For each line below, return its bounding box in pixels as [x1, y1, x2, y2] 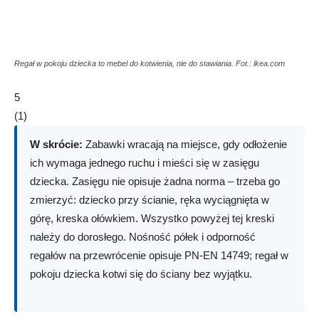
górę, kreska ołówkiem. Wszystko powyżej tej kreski [30, 212, 274, 224]
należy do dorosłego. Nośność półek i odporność [30, 231, 256, 243]
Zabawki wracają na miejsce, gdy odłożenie [83, 138, 287, 150]
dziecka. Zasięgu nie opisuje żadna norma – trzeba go [30, 175, 280, 187]
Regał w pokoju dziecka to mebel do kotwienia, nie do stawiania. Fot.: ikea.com [14, 59, 285, 68]
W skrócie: [30, 138, 83, 150]
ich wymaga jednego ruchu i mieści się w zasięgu [30, 157, 259, 169]
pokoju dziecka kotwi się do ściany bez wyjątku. [30, 268, 252, 280]
